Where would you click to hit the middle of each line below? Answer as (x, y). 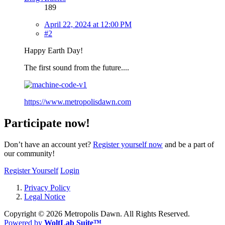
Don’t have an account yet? (48, 144)
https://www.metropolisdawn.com (78, 101)
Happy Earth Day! (53, 50)
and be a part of (188, 144)
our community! (29, 153)
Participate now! (47, 123)
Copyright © (25, 213)
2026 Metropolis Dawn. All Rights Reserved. (118, 213)
